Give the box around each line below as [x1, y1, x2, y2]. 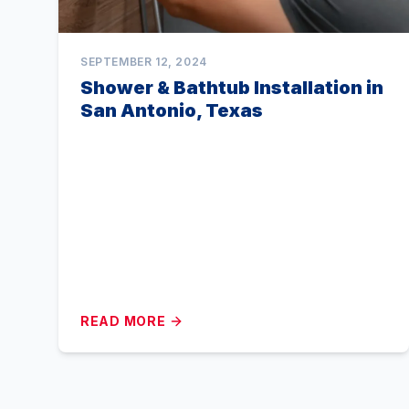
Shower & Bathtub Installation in [80, 77, 383, 99]
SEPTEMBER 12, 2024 [80, 55, 207, 68]
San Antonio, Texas [80, 100, 263, 121]
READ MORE [80, 313, 166, 329]
